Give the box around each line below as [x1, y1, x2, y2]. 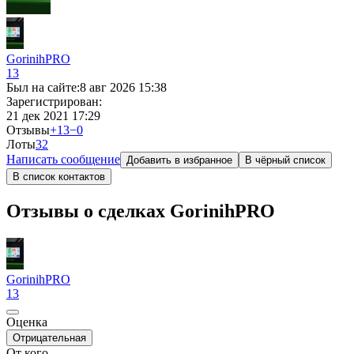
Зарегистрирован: [6, 95, 102, 108]
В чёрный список [245, 154, 326, 166]
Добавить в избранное [126, 154, 232, 166]
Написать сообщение [6, 153, 120, 166]
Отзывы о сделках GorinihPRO [6, 200, 275, 221]
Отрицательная [13, 331, 86, 344]
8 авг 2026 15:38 [80, 81, 167, 94]
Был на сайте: [6, 81, 80, 94]
